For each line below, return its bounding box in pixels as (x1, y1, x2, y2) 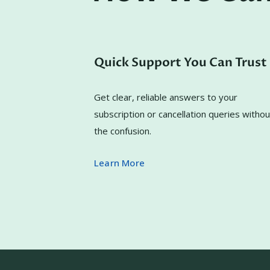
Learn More (94, 157, 145, 169)
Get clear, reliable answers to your (94, 91, 237, 103)
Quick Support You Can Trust (94, 54, 267, 71)
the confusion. (94, 125, 151, 137)
